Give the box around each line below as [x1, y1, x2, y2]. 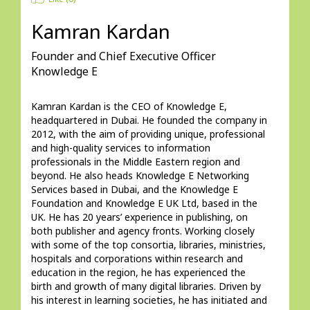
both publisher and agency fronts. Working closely [30, 224, 255, 237]
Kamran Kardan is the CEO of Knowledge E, [30, 100, 227, 113]
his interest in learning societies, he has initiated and [30, 293, 267, 307]
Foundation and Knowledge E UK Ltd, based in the [30, 197, 257, 210]
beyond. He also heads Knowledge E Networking [30, 169, 249, 182]
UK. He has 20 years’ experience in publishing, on [30, 210, 248, 224]
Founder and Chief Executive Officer [30, 48, 216, 64]
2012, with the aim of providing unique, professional [30, 127, 265, 140]
